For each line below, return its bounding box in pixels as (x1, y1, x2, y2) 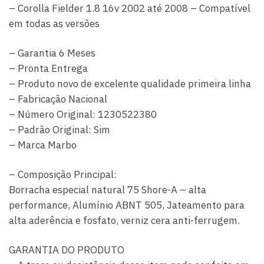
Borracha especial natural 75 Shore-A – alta (9, 183, 206, 196)
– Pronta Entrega (9, 61, 88, 75)
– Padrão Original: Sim (9, 123, 110, 136)
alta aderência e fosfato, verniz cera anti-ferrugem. (9, 213, 240, 227)
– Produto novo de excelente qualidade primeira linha (9, 77, 251, 90)
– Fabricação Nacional (9, 92, 107, 105)
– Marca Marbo (9, 138, 77, 151)
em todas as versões (9, 16, 100, 30)
